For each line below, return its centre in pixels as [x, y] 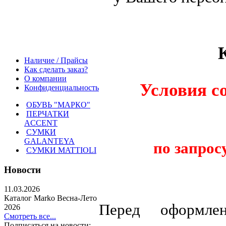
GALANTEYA [49, 141]
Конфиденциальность [62, 88]
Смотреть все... [30, 216]
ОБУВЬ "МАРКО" [58, 105]
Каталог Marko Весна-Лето [50, 198]
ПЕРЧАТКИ [48, 114]
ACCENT [41, 123]
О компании [45, 78]
